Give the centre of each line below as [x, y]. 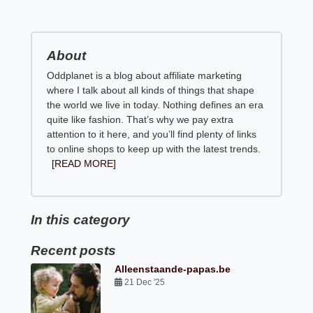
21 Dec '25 [145, 282]
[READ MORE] [84, 163]
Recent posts [74, 250]
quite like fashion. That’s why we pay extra [140, 119]
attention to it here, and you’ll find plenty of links [152, 134]
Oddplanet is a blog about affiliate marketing [145, 75]
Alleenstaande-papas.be [173, 269]
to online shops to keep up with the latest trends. [154, 148]
